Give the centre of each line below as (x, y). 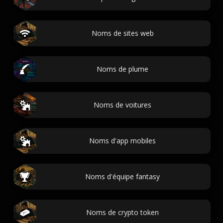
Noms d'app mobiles (122, 141)
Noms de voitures (122, 105)
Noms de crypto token (122, 212)
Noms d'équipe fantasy (122, 176)
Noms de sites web (122, 33)
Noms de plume (122, 69)
